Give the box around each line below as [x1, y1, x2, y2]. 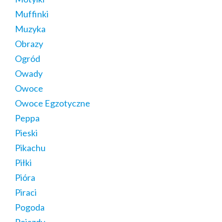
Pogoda [15, 202, 45, 213]
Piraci [15, 187, 37, 198]
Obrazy [15, 38, 43, 50]
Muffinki [15, 8, 49, 20]
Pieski [15, 127, 38, 139]
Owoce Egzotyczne [15, 98, 90, 109]
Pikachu [15, 142, 46, 154]
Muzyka [15, 23, 46, 35]
